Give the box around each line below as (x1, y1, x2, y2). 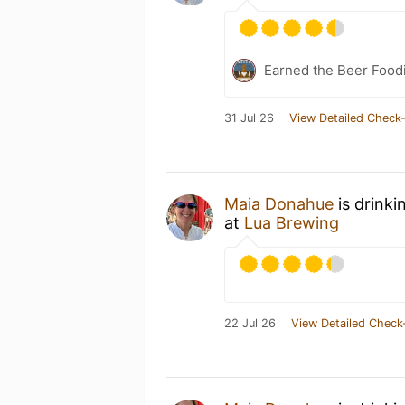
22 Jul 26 (224, 316, 276, 330)
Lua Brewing (244, 213, 339, 232)
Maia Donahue (224, 194, 334, 213)
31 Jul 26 (224, 111, 274, 125)
